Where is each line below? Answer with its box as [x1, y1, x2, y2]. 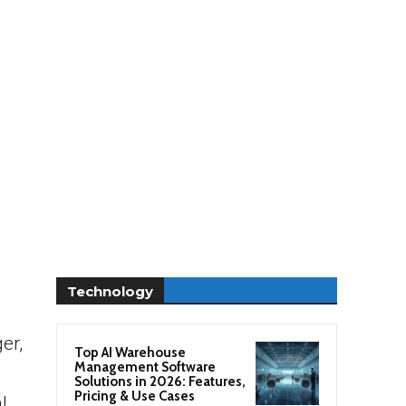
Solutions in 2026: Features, [74, 372, 246, 390]
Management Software [74, 358, 216, 375]
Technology [67, 282, 153, 300]
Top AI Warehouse [74, 343, 186, 361]
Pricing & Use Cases [74, 387, 195, 404]
